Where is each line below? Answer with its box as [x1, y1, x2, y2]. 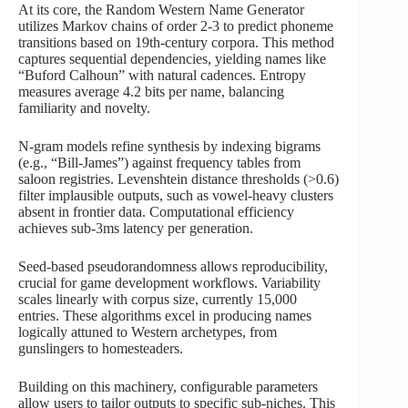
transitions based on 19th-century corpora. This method [18, 34, 334, 50]
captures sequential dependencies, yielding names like [18, 50, 326, 66]
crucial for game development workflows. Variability [18, 274, 321, 291]
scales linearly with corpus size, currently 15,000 [18, 291, 297, 307]
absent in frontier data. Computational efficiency [18, 203, 294, 219]
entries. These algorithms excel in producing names [18, 307, 311, 323]
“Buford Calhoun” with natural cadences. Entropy [18, 66, 306, 83]
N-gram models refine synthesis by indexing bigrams [18, 138, 321, 154]
